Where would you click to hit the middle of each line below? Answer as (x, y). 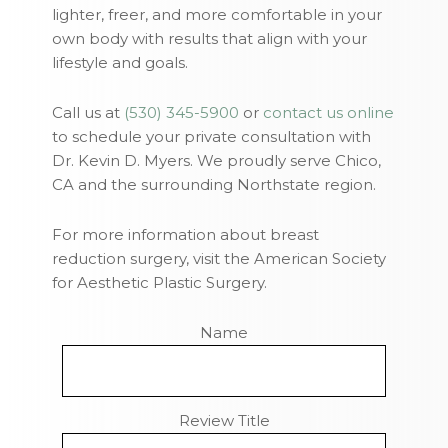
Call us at (88, 113)
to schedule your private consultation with (212, 137)
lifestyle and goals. (120, 63)
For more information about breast (186, 235)
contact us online (329, 113)
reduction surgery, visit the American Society (219, 259)
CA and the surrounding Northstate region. (214, 185)
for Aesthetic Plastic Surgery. (160, 283)
